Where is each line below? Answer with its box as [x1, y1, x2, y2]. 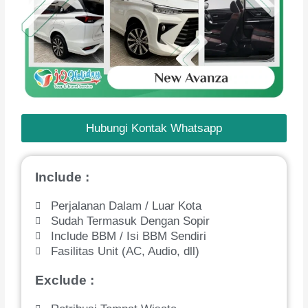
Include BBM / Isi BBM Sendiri [50, 229, 206, 243]
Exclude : [35, 272, 95, 287]
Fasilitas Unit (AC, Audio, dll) [50, 244, 199, 258]
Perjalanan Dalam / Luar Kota [50, 199, 201, 212]
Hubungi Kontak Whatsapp [86, 121, 222, 135]
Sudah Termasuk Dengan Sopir [50, 214, 210, 228]
